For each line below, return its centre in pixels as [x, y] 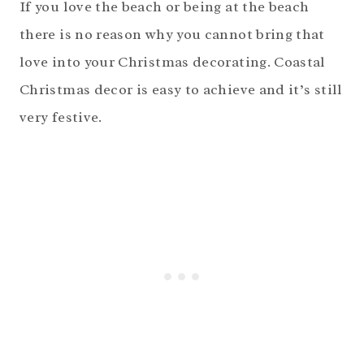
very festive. [61, 117]
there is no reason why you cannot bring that [172, 35]
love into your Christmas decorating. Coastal [173, 62]
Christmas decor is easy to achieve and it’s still [181, 90]
